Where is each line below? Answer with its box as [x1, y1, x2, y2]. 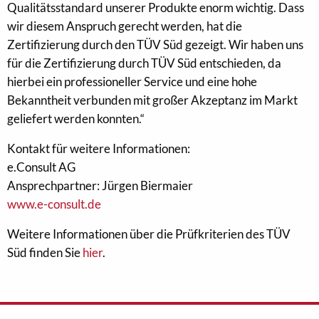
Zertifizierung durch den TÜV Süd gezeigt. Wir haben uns [7, 37, 303, 52]
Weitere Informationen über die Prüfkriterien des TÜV [7, 226, 291, 241]
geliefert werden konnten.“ [7, 111, 145, 126]
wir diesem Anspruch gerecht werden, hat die [7, 19, 242, 33]
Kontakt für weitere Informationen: [7, 141, 190, 156]
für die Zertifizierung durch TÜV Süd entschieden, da [7, 56, 281, 70]
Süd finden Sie [7, 245, 83, 260]
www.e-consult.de [7, 197, 101, 211]
